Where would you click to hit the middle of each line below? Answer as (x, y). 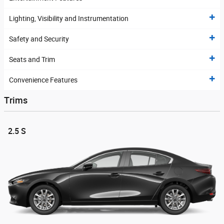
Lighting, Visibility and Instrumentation (69, 19)
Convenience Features (43, 80)
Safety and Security (39, 39)
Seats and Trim (32, 60)
